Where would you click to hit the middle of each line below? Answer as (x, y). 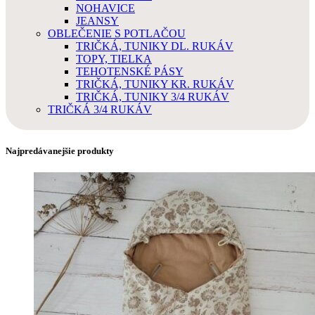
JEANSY (97, 21)
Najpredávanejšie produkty (60, 151)
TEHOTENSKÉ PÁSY (130, 71)
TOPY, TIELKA (114, 59)
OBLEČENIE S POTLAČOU (117, 33)
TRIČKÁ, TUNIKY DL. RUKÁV (155, 46)
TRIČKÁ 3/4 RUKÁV (100, 109)
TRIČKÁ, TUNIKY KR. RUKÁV (155, 84)
